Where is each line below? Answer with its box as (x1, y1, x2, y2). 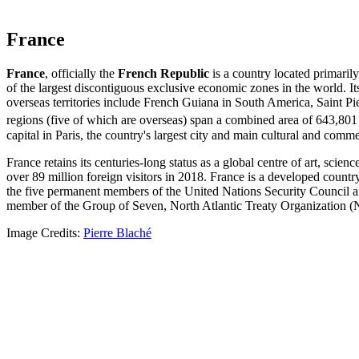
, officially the (45, 67, 118, 81)
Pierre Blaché (83, 225, 151, 240)
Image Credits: (6, 225, 83, 240)
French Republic (118, 67, 209, 81)
